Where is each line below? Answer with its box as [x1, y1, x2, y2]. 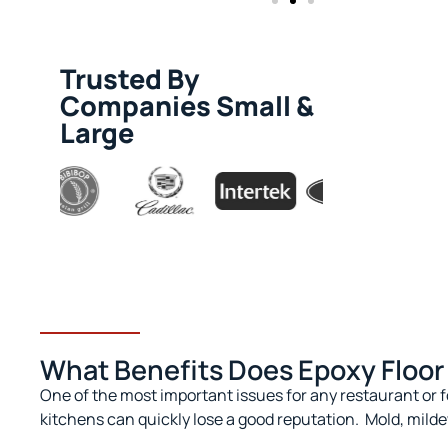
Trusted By [60, 60, 199, 98]
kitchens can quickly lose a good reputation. [40, 408, 359, 431]
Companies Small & [60, 87, 314, 125]
